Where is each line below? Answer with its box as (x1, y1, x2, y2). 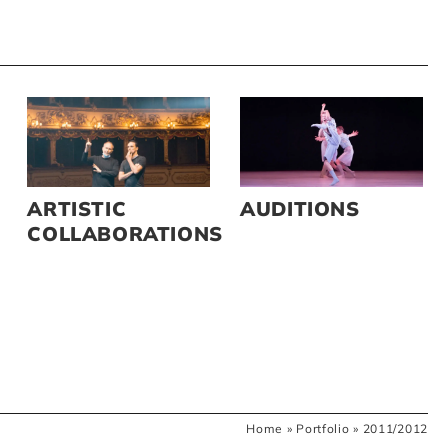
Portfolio (296, 421, 350, 437)
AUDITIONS (240, 196, 360, 222)
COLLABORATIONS (27, 221, 223, 247)
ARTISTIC (27, 196, 127, 222)
